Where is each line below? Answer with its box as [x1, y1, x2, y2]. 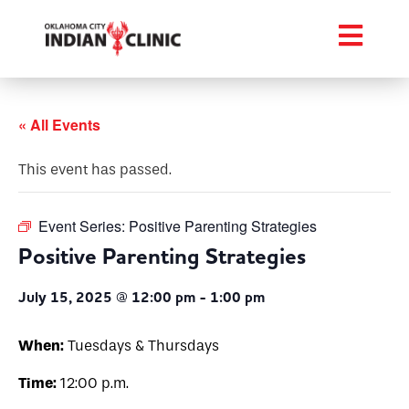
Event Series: [38, 215, 129, 236]
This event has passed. [18, 161, 172, 178]
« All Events [18, 114, 100, 135]
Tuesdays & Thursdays [64, 337, 219, 354]
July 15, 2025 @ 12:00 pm [18, 288, 195, 308]
